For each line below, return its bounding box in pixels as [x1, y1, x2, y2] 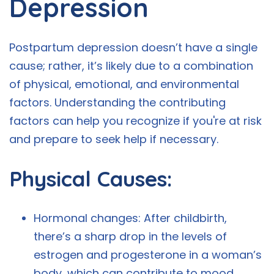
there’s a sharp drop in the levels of [34, 229, 227, 245]
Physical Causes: [9, 165, 172, 193]
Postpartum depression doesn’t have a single [9, 40, 257, 56]
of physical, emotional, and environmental [9, 76, 239, 92]
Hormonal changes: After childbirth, [34, 210, 227, 226]
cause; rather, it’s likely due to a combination [9, 58, 253, 74]
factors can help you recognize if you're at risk [9, 113, 262, 129]
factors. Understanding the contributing [9, 95, 226, 111]
